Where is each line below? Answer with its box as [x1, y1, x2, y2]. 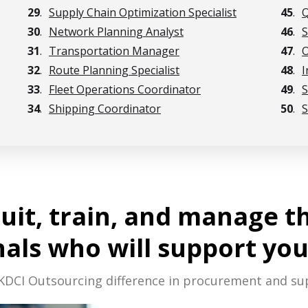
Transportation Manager [49, 43, 179, 58]
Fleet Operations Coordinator [49, 82, 201, 97]
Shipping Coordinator [49, 101, 161, 116]
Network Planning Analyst [49, 24, 184, 39]
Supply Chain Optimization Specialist [49, 5, 236, 20]
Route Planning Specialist [49, 63, 179, 78]
